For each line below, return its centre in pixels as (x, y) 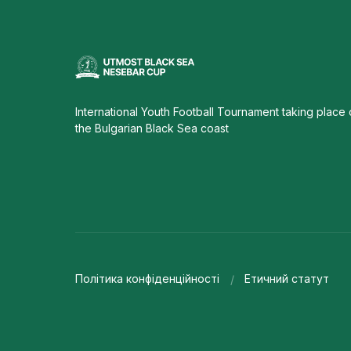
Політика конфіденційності (147, 279)
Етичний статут (287, 279)
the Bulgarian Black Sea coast (152, 128)
